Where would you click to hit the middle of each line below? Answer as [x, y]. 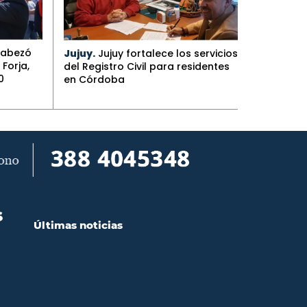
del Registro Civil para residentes [146, 66]
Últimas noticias [78, 225]
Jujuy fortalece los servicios [168, 53]
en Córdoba [94, 79]
